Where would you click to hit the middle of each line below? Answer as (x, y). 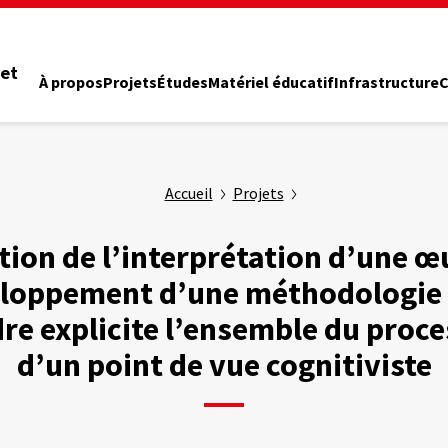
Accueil (188, 193)
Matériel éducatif (271, 81)
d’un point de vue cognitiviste (224, 365)
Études (183, 81)
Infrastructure (387, 81)
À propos (71, 81)
